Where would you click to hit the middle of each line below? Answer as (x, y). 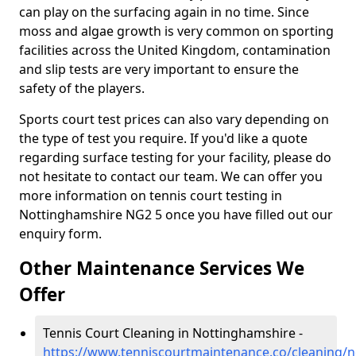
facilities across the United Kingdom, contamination (175, 50)
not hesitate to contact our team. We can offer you (171, 176)
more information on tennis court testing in (151, 195)
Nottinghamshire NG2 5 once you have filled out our (176, 215)
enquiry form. (62, 234)
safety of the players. (83, 88)
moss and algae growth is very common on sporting (176, 31)
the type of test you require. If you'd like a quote (163, 138)
